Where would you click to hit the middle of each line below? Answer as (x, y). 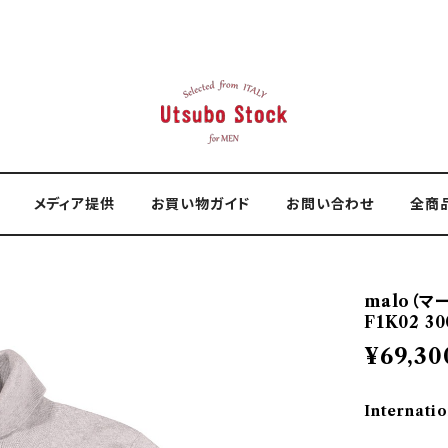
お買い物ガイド (200, 204)
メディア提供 (74, 204)
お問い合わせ (330, 204)
